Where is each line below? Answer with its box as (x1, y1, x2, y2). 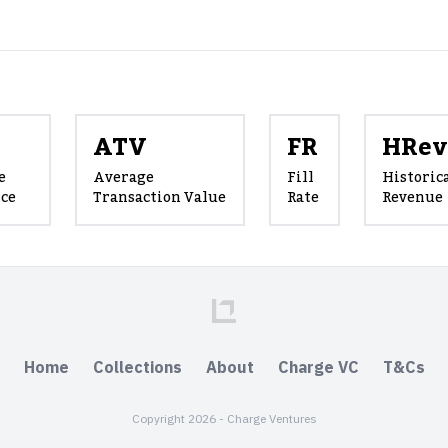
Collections (92, 357, 182, 378)
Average (93, 164, 155, 193)
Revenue (381, 184, 443, 213)
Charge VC (277, 357, 359, 378)
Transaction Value (93, 184, 227, 213)
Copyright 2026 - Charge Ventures (131, 411, 317, 427)
